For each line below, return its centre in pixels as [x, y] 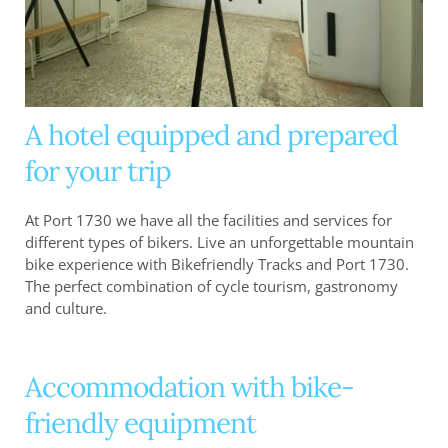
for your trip [98, 171]
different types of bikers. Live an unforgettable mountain [219, 242]
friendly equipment [140, 423]
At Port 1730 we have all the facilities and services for [208, 220]
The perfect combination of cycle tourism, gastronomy [211, 286]
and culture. [66, 308]
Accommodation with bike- [189, 387]
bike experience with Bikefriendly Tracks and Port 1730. [217, 264]
